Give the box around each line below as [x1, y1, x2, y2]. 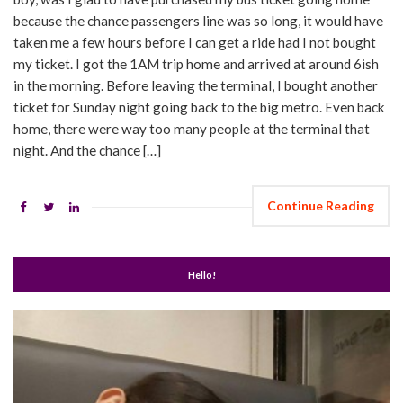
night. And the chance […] [13, 142, 161, 159]
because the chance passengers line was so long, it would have [13, 13, 383, 30]
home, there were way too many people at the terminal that [13, 121, 370, 138]
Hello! [187, 269, 216, 282]
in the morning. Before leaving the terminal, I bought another [13, 77, 378, 94]
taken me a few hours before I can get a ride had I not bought [13, 34, 376, 51]
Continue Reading [267, 198, 374, 214]
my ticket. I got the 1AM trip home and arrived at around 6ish [13, 56, 379, 73]
